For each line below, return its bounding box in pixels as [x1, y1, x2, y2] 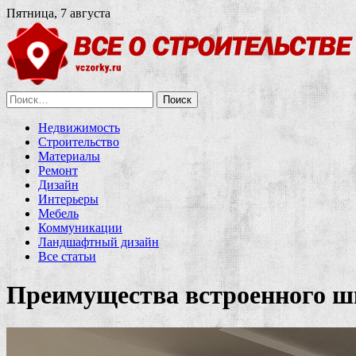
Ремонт [38, 164, 78, 177]
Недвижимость [38, 121, 120, 134]
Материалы [38, 149, 100, 163]
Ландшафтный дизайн [38, 235, 159, 249]
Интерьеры [38, 192, 99, 206]
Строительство [38, 135, 119, 149]
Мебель [38, 207, 79, 220]
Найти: [6, 91, 44, 104]
